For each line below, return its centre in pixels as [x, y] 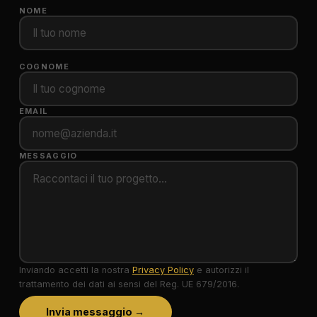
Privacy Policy [163, 270]
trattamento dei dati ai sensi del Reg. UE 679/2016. [129, 284]
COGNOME [44, 67]
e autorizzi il [221, 270]
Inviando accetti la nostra [75, 270]
